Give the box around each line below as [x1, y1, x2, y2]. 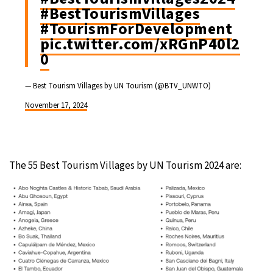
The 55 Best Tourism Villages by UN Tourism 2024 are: [9, 158, 241, 174]
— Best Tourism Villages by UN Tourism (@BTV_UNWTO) [25, 80, 211, 92]
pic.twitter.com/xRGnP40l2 [40, 33, 240, 56]
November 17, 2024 [25, 100, 87, 112]
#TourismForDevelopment [40, 18, 232, 41]
